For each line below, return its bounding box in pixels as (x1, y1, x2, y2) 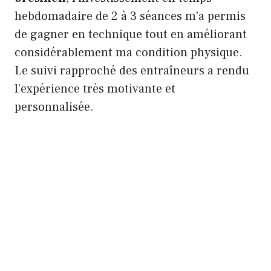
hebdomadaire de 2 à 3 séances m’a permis (15, 8, 246, 24)
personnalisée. (15, 99, 94, 115)
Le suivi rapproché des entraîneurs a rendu (15, 62, 249, 79)
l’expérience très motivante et (15, 80, 175, 97)
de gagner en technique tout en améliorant (15, 26, 247, 42)
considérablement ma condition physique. (15, 44, 243, 60)
